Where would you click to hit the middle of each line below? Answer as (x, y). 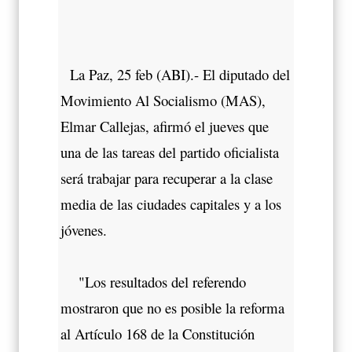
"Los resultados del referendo (153, 281)
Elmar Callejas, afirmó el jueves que (165, 126)
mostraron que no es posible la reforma (172, 307)
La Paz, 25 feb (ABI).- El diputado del (175, 74)
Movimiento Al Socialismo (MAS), (163, 100)
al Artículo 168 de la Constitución (158, 333)
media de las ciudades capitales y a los (171, 203)
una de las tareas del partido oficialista (170, 152)
